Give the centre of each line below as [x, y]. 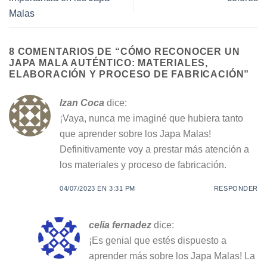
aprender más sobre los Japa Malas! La [172, 255]
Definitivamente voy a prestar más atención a [154, 149]
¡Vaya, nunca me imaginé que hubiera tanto [151, 118]
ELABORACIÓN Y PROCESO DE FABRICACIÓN [127, 74]
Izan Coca [82, 102]
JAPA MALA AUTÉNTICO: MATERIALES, [109, 63]
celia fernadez [120, 224]
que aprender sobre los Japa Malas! [135, 133]
